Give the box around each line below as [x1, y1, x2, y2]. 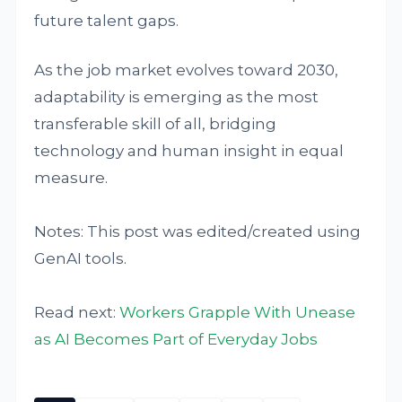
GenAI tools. [34, 249, 127, 268]
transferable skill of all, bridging [34, 115, 277, 134]
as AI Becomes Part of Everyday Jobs [34, 330, 319, 349]
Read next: [34, 303, 120, 322]
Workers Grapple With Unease [119, 303, 356, 322]
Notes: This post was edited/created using [34, 223, 362, 241]
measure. [34, 169, 109, 188]
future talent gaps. [34, 12, 179, 31]
